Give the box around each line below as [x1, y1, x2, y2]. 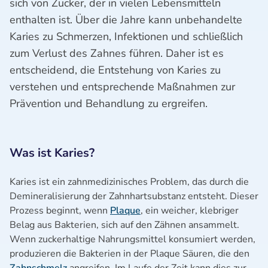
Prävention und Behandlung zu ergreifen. [10, 96, 208, 111]
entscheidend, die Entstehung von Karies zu [10, 63, 221, 77]
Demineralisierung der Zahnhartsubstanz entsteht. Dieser [10, 190, 258, 203]
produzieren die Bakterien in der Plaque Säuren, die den [10, 247, 249, 260]
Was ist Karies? [10, 145, 95, 161]
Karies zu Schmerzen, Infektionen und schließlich [10, 29, 243, 44]
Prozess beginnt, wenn [10, 204, 110, 217]
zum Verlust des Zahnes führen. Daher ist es [10, 46, 224, 60]
